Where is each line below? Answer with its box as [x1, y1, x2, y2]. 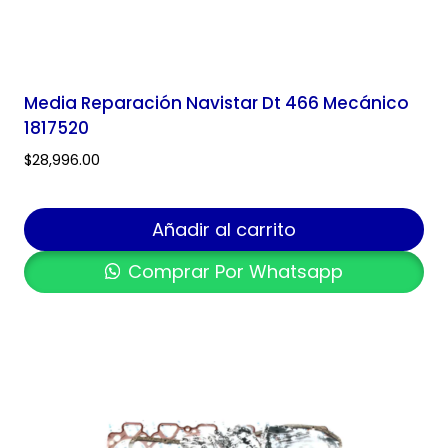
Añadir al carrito [152, 216, 296, 242]
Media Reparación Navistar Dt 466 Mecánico [24, 90, 409, 115]
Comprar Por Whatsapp [123, 258, 344, 284]
